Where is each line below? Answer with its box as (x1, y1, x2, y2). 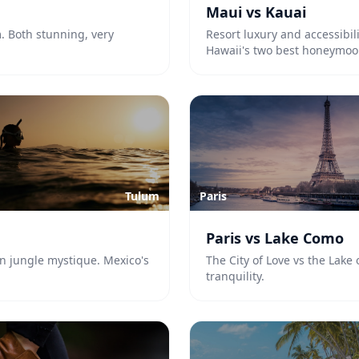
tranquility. (206, 268, 264, 284)
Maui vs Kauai (206, 2, 306, 22)
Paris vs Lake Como (206, 228, 344, 248)
